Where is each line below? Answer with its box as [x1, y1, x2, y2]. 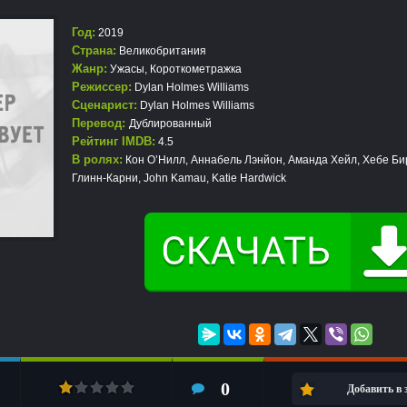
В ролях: [72, 153, 123, 166]
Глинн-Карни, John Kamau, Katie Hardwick [72, 172, 286, 184]
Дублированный [129, 117, 212, 130]
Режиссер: [72, 80, 132, 94]
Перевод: [72, 116, 129, 130]
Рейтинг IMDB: [72, 134, 155, 148]
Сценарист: [72, 98, 137, 112]
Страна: [72, 44, 116, 57]
